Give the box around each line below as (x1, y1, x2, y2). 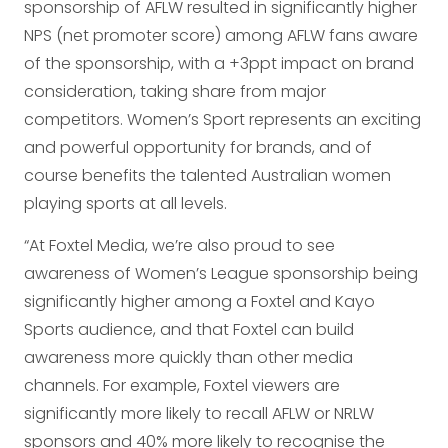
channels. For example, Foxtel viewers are (24, 374, 340, 398)
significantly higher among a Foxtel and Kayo (24, 290, 375, 314)
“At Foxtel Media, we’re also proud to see (24, 234, 335, 258)
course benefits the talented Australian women (24, 164, 391, 188)
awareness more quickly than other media (24, 346, 353, 370)
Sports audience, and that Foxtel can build (24, 318, 354, 342)
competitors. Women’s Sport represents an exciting (24, 108, 421, 132)
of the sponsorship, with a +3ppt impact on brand (24, 52, 414, 76)
